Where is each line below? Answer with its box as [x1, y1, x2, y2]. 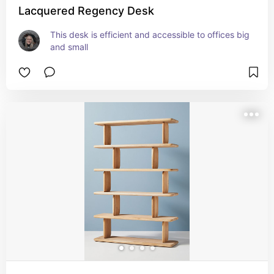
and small [50, 42, 88, 52]
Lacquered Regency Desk [18, 4, 154, 17]
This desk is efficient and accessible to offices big [50, 29, 250, 40]
